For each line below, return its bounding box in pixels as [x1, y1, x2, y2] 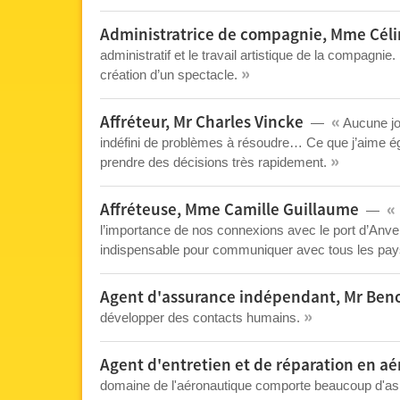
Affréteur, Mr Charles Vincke [100, 112, 304, 134]
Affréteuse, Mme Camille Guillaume [100, 199, 359, 221]
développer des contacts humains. [100, 310, 304, 325]
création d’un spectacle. [100, 67, 241, 82]
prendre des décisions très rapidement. [100, 154, 330, 170]
